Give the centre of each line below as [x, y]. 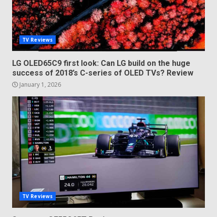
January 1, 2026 [39, 85]
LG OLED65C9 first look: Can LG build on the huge [101, 63]
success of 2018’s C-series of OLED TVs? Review [103, 73]
